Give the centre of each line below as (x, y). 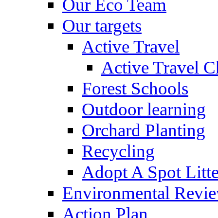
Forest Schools (135, 88)
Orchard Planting (144, 130)
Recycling (118, 151)
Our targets (102, 25)
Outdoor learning (144, 109)
